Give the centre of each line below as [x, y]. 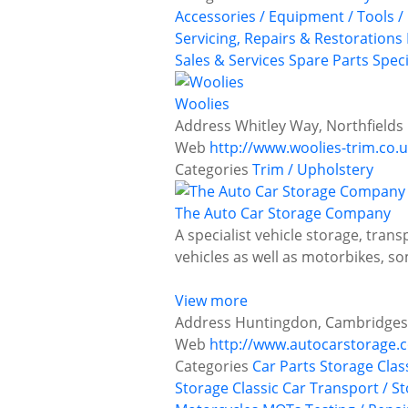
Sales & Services [230, 61]
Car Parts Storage [313, 367]
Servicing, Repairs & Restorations [289, 39]
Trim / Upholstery [313, 170]
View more [211, 301]
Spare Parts [329, 61]
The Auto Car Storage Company [283, 214]
